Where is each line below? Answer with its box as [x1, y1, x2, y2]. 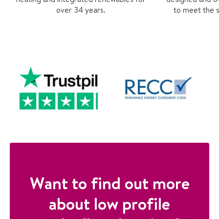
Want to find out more [29, 172, 190, 195]
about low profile [49, 192, 170, 216]
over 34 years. [56, 4, 106, 15]
